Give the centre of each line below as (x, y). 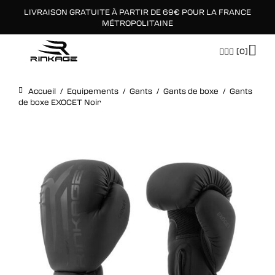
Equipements (93, 91)
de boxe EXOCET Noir (60, 102)
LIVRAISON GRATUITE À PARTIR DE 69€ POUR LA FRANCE (137, 12)
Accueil (42, 91)
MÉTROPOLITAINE (137, 23)
